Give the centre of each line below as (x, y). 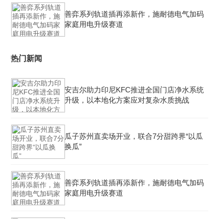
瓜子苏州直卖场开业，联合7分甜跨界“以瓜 (134, 136)
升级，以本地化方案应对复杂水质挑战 (127, 100)
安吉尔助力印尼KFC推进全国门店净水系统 (134, 90)
